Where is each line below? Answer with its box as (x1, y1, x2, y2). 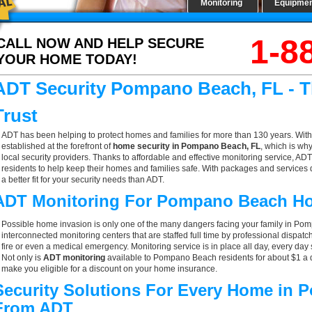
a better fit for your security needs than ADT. (1, 175, 164, 185)
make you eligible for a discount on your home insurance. (1, 264, 217, 274)
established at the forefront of (1, 141, 113, 151)
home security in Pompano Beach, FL (113, 141, 260, 151)
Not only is (1, 253, 43, 263)
